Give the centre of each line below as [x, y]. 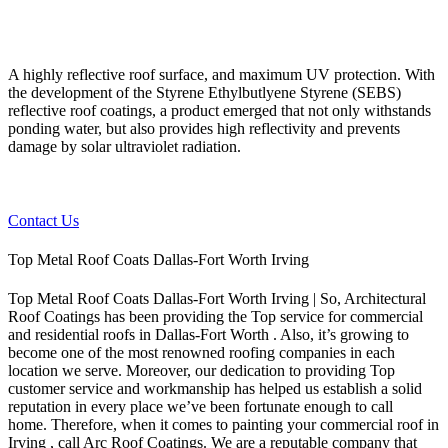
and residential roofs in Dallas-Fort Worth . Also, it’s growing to [208, 335]
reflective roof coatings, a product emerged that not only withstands [219, 110]
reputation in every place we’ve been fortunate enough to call [200, 407]
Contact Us [43, 220]
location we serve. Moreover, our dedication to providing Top [201, 371]
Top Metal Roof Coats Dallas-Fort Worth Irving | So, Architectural [217, 299]
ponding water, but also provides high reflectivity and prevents [204, 128]
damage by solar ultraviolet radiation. [124, 146]
